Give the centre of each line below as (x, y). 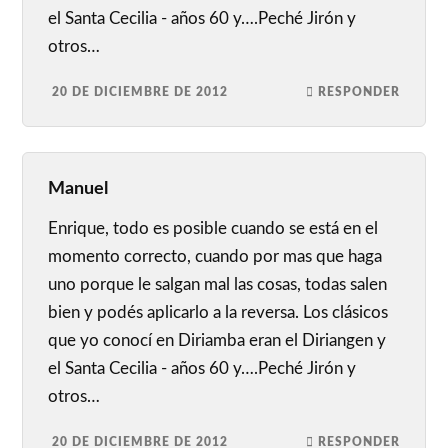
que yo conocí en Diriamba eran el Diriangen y (217, 341)
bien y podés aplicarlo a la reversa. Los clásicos (218, 313)
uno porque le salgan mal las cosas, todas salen (218, 285)
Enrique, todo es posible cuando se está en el (213, 229)
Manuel (78, 189)
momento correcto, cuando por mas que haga (215, 257)
